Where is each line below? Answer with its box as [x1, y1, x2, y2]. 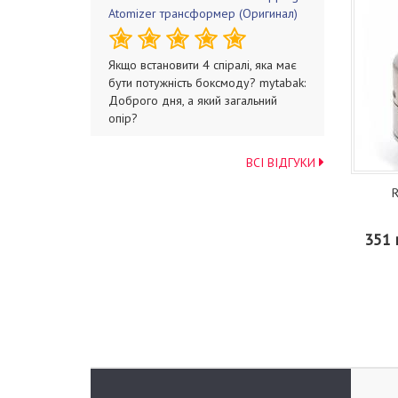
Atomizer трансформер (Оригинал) [108, 5, 298, 21]
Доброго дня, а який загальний [108, 92, 277, 108]
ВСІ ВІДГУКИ [245, 155, 319, 171]
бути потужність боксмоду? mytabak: [108, 75, 306, 91]
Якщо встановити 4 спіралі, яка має [108, 57, 297, 73]
